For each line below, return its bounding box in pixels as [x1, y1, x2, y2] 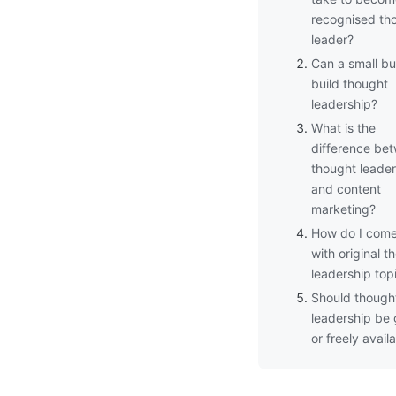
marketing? [311, 201, 376, 217]
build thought [311, 75, 388, 91]
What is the [311, 119, 376, 135]
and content [311, 180, 381, 196]
